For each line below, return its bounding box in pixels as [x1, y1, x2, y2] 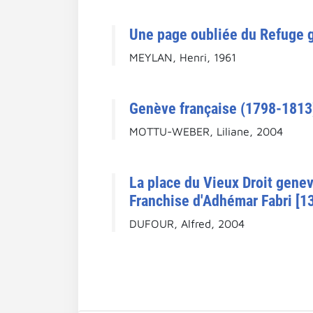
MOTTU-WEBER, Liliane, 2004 [129, 124, 283, 138]
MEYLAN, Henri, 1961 [129, 50, 236, 64]
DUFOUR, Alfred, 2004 [129, 217, 245, 230]
